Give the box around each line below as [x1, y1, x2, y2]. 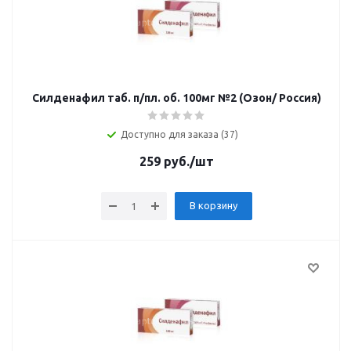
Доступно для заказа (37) [121, 129, 238, 139]
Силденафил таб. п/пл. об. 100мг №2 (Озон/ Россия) [31, 92, 321, 104]
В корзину [189, 200, 237, 211]
